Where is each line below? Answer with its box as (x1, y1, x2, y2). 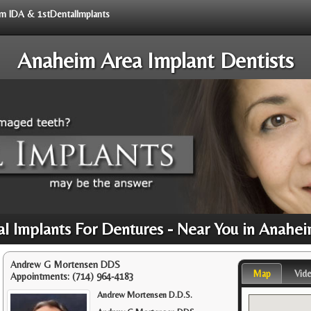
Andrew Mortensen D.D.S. (97, 289, 193, 300)
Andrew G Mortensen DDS (10, 258, 120, 270)
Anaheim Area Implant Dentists (17, 47, 294, 73)
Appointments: (10, 270, 72, 282)
